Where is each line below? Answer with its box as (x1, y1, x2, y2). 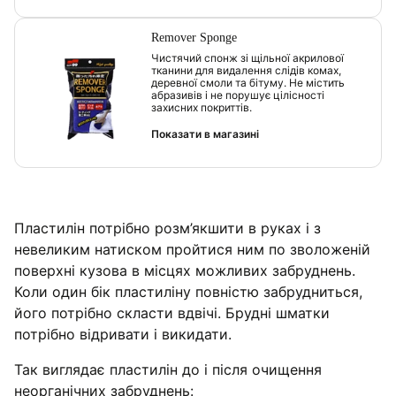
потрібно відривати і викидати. (14, 324, 232, 343)
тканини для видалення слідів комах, (151, 63, 341, 77)
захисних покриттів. (151, 100, 252, 114)
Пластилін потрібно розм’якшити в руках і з (14, 218, 321, 237)
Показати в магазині (151, 126, 259, 141)
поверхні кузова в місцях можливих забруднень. (14, 261, 355, 279)
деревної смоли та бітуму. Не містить (151, 75, 345, 89)
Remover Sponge (151, 30, 237, 44)
